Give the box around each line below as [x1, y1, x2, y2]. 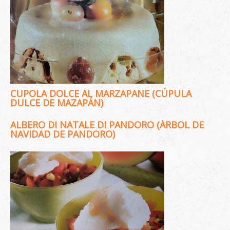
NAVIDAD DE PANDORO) [10, 128, 115, 140]
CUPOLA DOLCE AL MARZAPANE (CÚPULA [10, 87, 191, 100]
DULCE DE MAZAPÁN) [10, 97, 103, 109]
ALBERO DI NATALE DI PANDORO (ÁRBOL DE [10, 119, 204, 131]
